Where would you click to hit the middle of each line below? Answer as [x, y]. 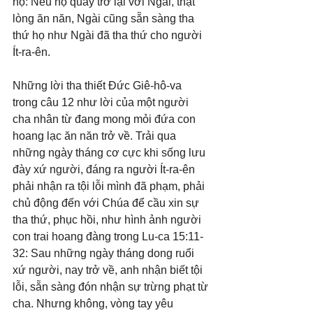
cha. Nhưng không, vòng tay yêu [94, 304]
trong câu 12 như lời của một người [102, 103]
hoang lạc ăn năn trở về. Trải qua [96, 136]
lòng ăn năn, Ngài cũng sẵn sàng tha [105, 19]
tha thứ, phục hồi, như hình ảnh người [108, 220]
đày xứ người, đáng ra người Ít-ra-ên [105, 170]
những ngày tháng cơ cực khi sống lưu [110, 153]
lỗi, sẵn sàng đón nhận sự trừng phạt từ [112, 287]
